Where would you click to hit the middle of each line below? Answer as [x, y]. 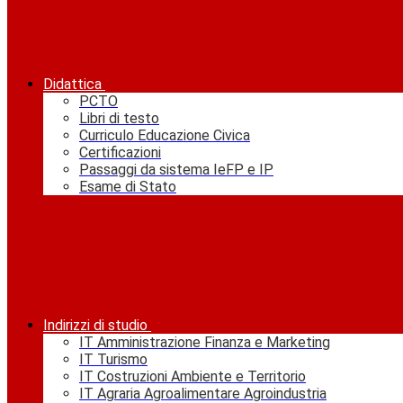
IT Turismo [113, 360]
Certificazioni [120, 153]
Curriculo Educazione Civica [165, 136]
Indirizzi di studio [95, 326]
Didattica [72, 85]
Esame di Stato [128, 187]
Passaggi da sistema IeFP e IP [176, 170]
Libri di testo [119, 119]
